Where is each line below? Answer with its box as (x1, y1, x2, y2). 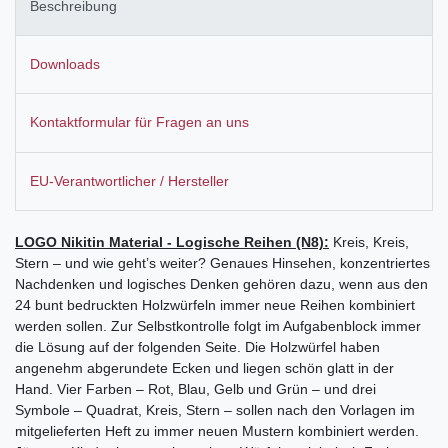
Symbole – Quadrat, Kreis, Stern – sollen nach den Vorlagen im (15, 401, 415, 418)
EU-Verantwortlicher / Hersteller (30, 172, 229, 189)
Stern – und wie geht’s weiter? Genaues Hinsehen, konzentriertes (15, 254, 430, 271)
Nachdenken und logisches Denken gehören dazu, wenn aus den (15, 275, 428, 292)
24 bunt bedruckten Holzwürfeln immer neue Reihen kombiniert (15, 296, 415, 313)
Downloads (30, 56, 100, 73)
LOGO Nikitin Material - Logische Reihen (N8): (15, 233, 329, 250)
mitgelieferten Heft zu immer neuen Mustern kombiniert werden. (15, 422, 419, 439)
